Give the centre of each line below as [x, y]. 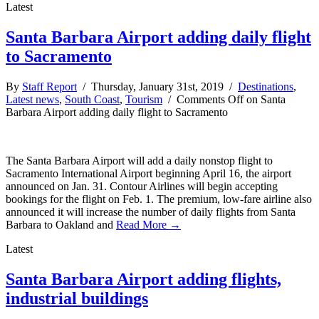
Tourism [144, 99]
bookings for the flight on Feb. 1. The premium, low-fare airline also [159, 199]
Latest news [32, 99]
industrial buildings [77, 298]
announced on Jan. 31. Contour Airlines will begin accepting [142, 186]
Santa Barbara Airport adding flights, [143, 279]
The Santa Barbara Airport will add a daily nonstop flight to [139, 160]
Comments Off [210, 99]
